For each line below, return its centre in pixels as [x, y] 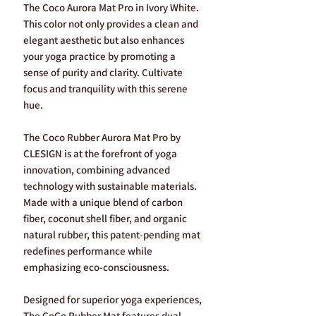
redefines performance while [88, 251]
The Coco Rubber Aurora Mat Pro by [102, 138]
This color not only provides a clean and [111, 24]
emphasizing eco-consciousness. [96, 267]
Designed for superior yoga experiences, [113, 300]
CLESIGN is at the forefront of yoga [100, 154]
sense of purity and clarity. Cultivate [103, 73]
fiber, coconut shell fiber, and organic [105, 219]
